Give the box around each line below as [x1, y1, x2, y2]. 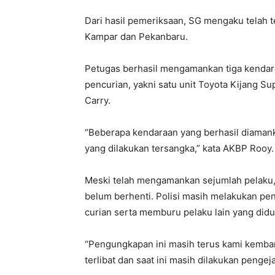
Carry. [85, 95, 110, 107]
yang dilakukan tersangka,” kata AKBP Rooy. [85, 142, 274, 155]
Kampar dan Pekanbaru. [85, 31, 188, 43]
